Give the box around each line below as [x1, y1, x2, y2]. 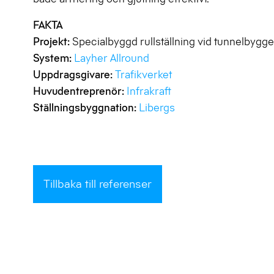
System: [33, 51, 72, 65]
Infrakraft [127, 84, 171, 98]
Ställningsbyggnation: [33, 101, 136, 115]
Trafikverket [115, 68, 172, 82]
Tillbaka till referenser [43, 177, 152, 191]
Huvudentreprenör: [33, 84, 124, 98]
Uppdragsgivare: [33, 68, 113, 82]
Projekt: [33, 35, 70, 49]
